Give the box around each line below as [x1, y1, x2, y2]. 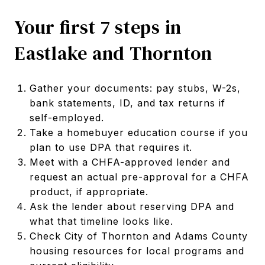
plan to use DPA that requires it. [29, 141, 192, 153]
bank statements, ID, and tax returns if [29, 96, 225, 109]
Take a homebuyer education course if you [29, 126, 248, 138]
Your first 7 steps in [15, 14, 182, 40]
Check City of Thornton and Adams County [29, 230, 248, 242]
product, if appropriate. [29, 185, 148, 198]
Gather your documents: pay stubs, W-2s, [29, 82, 241, 94]
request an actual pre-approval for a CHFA [29, 170, 249, 183]
